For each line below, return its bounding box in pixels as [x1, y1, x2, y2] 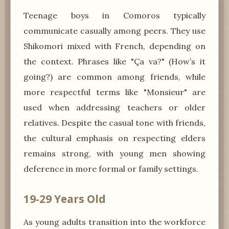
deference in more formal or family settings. [24, 163, 198, 174]
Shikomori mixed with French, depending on [24, 40, 205, 51]
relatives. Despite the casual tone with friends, [24, 117, 205, 128]
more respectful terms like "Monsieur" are [24, 86, 205, 97]
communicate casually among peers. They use [24, 25, 205, 36]
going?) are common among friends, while [24, 71, 205, 82]
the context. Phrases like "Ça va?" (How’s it [24, 56, 205, 66]
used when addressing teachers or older [24, 102, 205, 112]
